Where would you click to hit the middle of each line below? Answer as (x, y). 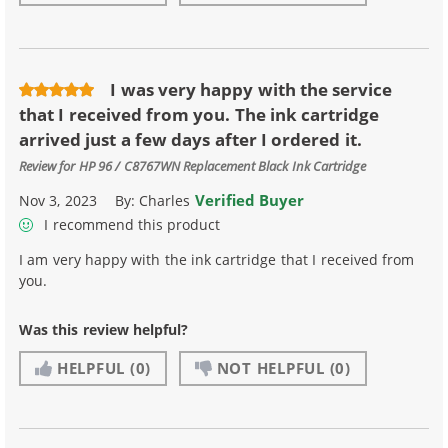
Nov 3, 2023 (58, 200)
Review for (49, 165)
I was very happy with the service (251, 90)
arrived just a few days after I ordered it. (190, 140)
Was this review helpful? (104, 330)
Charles (167, 200)
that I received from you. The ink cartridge (199, 115)
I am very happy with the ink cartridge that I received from (216, 260)
